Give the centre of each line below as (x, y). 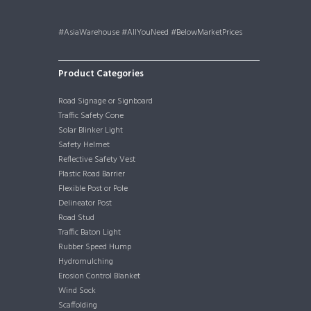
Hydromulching (86, 261)
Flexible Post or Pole (93, 188)
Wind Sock (77, 291)
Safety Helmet (84, 145)
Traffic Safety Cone (91, 116)
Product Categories (101, 74)
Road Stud (76, 218)
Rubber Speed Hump (95, 247)
